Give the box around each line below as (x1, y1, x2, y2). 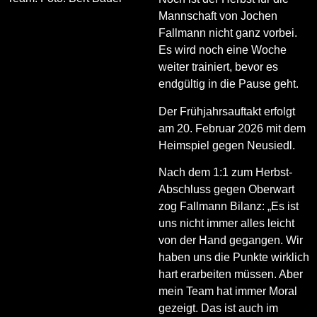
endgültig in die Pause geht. (158, 78, 299, 91)
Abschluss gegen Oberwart (158, 183, 294, 195)
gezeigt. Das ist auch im (158, 301, 278, 314)
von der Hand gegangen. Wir (158, 234, 303, 246)
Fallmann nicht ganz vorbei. (158, 27, 297, 40)
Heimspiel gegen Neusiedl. (158, 139, 298, 151)
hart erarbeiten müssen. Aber (158, 267, 303, 280)
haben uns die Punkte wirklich (158, 250, 309, 263)
